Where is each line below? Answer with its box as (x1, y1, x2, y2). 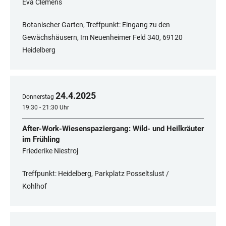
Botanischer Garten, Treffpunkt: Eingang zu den (22, 21, 170, 29)
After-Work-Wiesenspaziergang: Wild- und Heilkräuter (22, 124, 204, 134)
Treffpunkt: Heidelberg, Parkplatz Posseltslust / (22, 169, 169, 178)
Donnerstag (22, 93, 54, 101)
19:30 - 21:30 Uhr (22, 104, 69, 111)
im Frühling (22, 135, 60, 144)
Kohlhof (22, 182, 47, 191)
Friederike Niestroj (22, 147, 78, 155)
